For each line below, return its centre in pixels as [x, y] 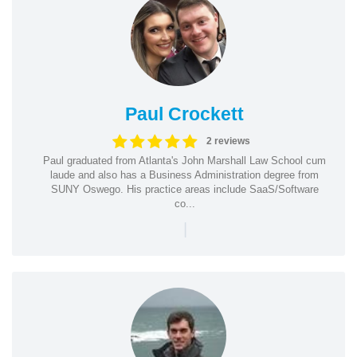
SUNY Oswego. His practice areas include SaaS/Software [184, 189]
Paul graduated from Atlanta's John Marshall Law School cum [184, 160]
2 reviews [228, 141]
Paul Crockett [184, 114]
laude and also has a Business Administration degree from [184, 175]
